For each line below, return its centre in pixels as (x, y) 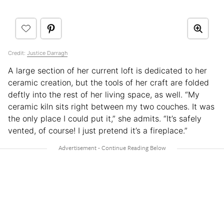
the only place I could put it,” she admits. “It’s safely (105, 118)
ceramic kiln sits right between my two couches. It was (111, 106)
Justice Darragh (47, 53)
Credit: (17, 53)
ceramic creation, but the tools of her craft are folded (108, 82)
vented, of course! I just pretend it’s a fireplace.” (99, 130)
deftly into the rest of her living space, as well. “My (104, 94)
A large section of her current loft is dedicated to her (107, 70)
